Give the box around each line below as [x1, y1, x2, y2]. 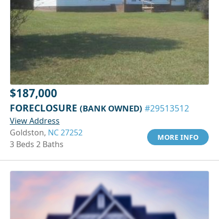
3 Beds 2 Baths [10, 138, 64, 150]
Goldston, [10, 127, 48, 138]
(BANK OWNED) [80, 102, 142, 114]
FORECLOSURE [10, 101, 80, 114]
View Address [10, 115, 60, 126]
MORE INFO [157, 132, 198, 142]
